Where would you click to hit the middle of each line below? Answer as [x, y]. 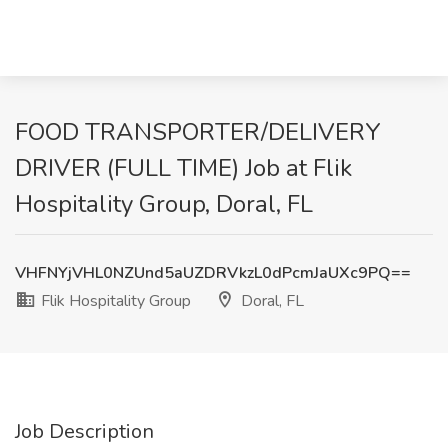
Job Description [84, 431]
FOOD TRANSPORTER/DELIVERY [198, 132]
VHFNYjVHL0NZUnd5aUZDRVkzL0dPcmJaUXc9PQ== [213, 273]
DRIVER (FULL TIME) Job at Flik [183, 168]
